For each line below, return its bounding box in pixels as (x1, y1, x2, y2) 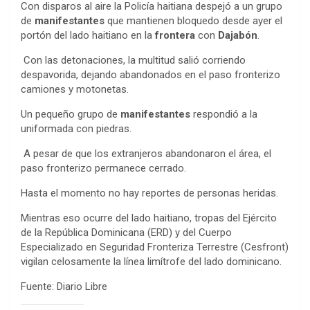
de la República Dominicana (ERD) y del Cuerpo (21, 226, 232, 239)
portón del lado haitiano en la (21, 29, 155, 42)
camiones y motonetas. (21, 83, 131, 96)
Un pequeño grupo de (21, 108, 120, 121)
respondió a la (190, 108, 257, 121)
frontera (155, 29, 195, 42)
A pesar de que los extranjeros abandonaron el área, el (21, 147, 271, 161)
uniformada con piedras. (21, 122, 131, 136)
